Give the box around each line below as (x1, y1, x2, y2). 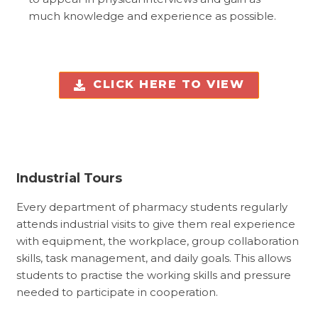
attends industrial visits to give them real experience (16, 217, 295, 231)
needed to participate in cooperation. (16, 285, 218, 300)
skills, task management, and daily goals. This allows (16, 251, 291, 265)
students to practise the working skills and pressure (16, 268, 291, 283)
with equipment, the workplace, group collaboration (16, 234, 299, 248)
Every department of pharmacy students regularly (16, 200, 287, 214)
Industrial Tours (16, 170, 122, 186)
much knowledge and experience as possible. (28, 9, 276, 23)
